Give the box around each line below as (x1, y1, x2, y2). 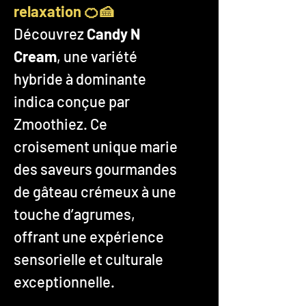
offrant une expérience (14, 227, 164, 245)
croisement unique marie (14, 137, 178, 155)
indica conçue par (14, 92, 130, 110)
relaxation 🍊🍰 (14, 1, 114, 20)
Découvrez (14, 24, 87, 42)
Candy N (87, 24, 140, 42)
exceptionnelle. (14, 272, 115, 290)
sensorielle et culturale (14, 249, 163, 268)
